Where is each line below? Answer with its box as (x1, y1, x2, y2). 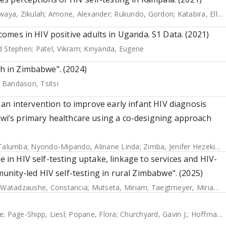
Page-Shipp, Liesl (7, 209, 65, 219)
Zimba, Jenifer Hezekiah (143, 142, 215, 151)
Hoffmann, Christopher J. (191, 209, 217, 219)
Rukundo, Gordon (114, 9, 174, 19)
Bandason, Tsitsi (2, 79, 59, 88)
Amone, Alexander (48, 9, 110, 19)
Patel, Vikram (35, 44, 80, 53)
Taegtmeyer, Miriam (151, 183, 213, 192)
